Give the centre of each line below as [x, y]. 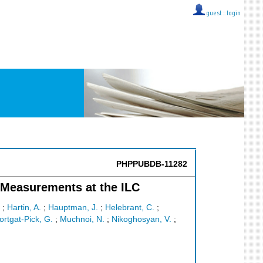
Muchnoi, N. [82, 220]
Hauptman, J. [73, 208]
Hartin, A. [24, 208]
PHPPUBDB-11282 [152, 164]
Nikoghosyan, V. [141, 220]
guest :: [216, 14]
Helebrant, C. [129, 208]
